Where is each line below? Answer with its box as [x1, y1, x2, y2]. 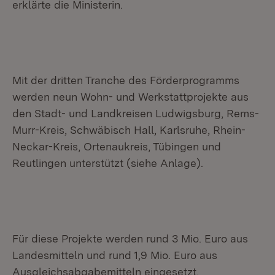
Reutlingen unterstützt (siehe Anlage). [12, 157, 203, 169]
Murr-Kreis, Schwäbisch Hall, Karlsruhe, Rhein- [12, 123, 246, 136]
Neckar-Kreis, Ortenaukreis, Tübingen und [12, 140, 221, 153]
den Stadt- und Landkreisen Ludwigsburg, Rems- [12, 107, 259, 120]
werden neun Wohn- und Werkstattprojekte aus [12, 90, 249, 103]
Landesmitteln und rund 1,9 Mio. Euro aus [12, 249, 217, 261]
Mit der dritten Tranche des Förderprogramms [12, 74, 239, 87]
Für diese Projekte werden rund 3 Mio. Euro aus [12, 232, 248, 245]
